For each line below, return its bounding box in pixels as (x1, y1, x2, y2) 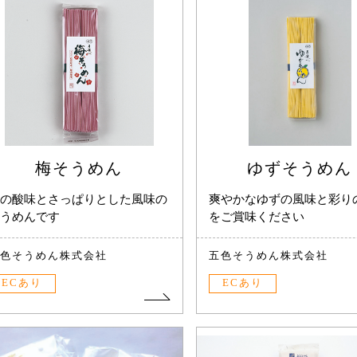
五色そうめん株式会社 (209, 249, 329, 261)
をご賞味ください (209, 210, 305, 224)
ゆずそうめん (247, 159, 353, 178)
